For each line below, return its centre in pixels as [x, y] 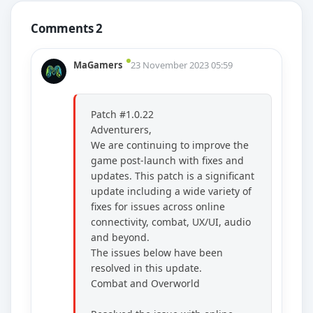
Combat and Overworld [145, 284]
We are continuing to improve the [170, 145]
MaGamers [98, 65]
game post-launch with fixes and [167, 161]
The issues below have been [157, 253]
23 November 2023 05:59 [182, 65]
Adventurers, [121, 130]
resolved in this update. [146, 268]
